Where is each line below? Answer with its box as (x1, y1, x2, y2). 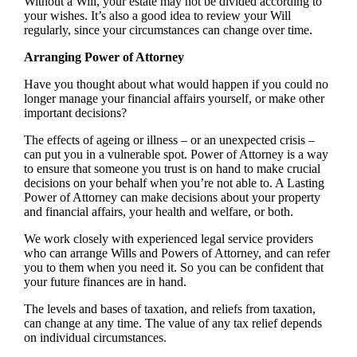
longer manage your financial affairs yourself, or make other (23, 92, 324, 106)
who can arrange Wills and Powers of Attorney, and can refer (23, 246, 330, 261)
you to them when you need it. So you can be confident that (23, 261, 324, 275)
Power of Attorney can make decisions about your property (23, 190, 320, 205)
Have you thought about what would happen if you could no (23, 77, 328, 92)
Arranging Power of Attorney (23, 50, 184, 65)
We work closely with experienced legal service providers (23, 232, 313, 246)
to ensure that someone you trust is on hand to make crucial (23, 162, 320, 176)
